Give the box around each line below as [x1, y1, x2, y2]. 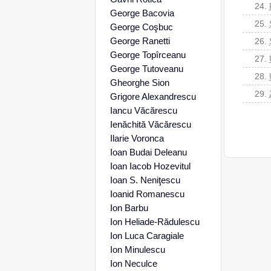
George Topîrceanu [109, 50, 186, 60]
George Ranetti [109, 36, 170, 46]
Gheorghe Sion [109, 77, 169, 88]
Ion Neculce [109, 258, 157, 269]
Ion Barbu [109, 203, 148, 213]
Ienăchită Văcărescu [109, 119, 191, 129]
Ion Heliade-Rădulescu [109, 217, 200, 227]
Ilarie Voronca [109, 133, 164, 143]
